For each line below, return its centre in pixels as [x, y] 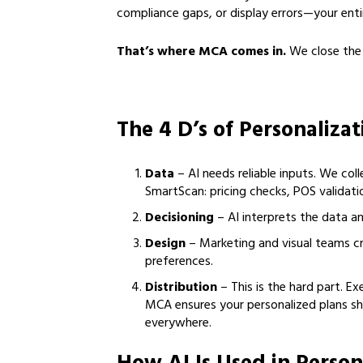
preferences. [179, 263]
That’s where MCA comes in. [201, 53]
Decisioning [179, 219]
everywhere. [178, 324]
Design [165, 245]
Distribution [181, 288]
